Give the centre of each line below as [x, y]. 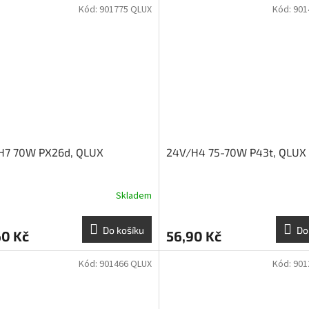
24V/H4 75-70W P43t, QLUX [236, 152]
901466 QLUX [125, 265]
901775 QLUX [125, 9]
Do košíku [123, 230]
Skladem [133, 196]
